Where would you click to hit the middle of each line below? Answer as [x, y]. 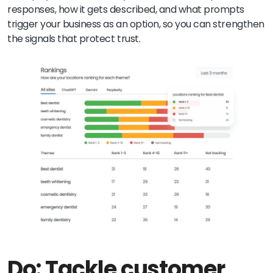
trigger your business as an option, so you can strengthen [136, 24]
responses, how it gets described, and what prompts [126, 9]
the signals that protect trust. [74, 38]
